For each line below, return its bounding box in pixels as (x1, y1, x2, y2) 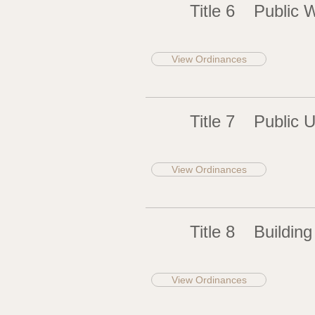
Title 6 (190, 1, 235, 20)
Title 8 (190, 222, 235, 241)
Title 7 (190, 112, 235, 131)
